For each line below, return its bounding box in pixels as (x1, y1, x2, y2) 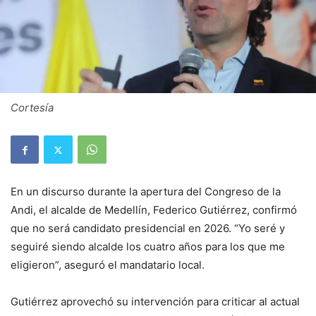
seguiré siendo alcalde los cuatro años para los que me (11, 240, 285, 253)
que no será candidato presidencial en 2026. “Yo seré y (11, 221, 285, 235)
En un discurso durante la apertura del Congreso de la (11, 185, 281, 198)
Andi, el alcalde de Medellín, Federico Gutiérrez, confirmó (11, 203, 297, 217)
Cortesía (11, 101, 54, 114)
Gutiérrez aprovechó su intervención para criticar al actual (11, 295, 300, 308)
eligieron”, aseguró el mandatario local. (11, 258, 205, 272)
